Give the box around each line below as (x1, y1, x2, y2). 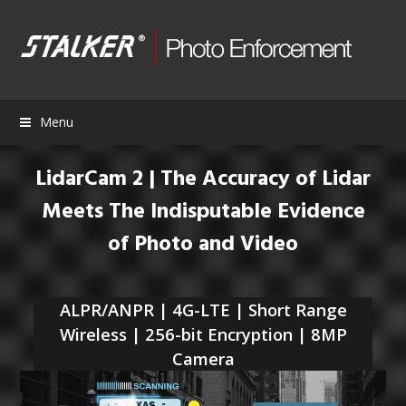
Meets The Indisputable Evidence (41, 195, 365, 229)
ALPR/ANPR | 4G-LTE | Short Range (59, 298, 347, 321)
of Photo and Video (108, 227, 298, 262)
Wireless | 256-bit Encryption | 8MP (59, 323, 347, 345)
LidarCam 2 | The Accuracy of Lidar (35, 162, 371, 197)
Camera (171, 347, 235, 370)
